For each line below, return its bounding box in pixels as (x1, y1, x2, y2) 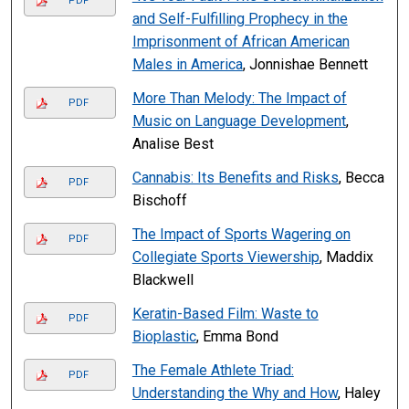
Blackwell (131, 271, 194, 289)
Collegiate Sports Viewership (131, 248, 320, 267)
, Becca (338, 169, 384, 187)
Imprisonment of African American (131, 33, 350, 51)
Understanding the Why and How (131, 384, 338, 403)
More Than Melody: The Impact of (131, 89, 347, 108)
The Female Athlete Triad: (131, 362, 294, 380)
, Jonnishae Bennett (242, 56, 368, 74)
